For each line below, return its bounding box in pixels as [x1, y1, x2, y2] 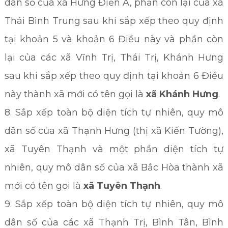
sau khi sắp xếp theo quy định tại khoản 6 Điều [4, 70, 224, 81]
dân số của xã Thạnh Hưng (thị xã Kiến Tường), [4, 125, 224, 136]
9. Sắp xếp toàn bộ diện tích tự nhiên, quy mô [4, 198, 224, 210]
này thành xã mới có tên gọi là [4, 89, 146, 100]
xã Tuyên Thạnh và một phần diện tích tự [4, 144, 224, 155]
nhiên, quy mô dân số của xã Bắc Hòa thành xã [4, 162, 224, 173]
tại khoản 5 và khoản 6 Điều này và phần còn [4, 34, 224, 45]
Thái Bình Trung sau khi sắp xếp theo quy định [4, 15, 224, 26]
